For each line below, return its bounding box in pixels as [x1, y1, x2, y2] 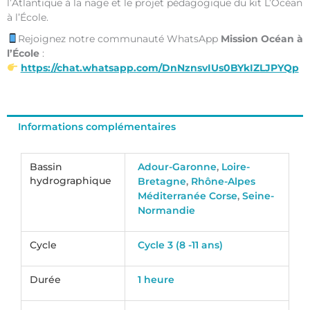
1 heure [138, 274, 175, 286]
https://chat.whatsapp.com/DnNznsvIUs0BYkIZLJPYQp [20, 62, 299, 73]
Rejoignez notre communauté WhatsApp [17, 33, 221, 44]
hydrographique [30, 175, 112, 187]
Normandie [138, 205, 196, 217]
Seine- [242, 190, 275, 202]
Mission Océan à [220, 33, 303, 44]
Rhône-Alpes [191, 176, 256, 188]
